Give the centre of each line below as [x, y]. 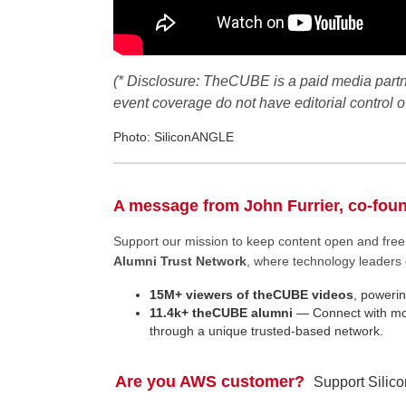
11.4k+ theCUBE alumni [221, 312]
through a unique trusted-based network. [266, 330]
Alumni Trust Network [179, 261]
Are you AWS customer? [214, 381]
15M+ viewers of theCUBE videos [251, 294]
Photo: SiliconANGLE [173, 137]
